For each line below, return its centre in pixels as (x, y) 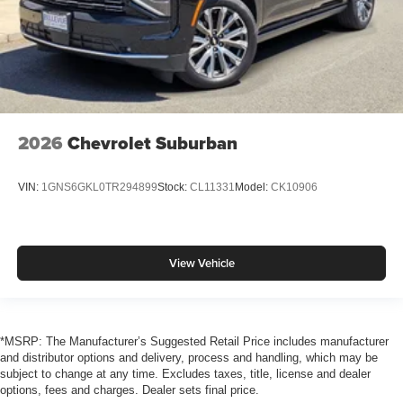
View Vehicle (201, 264)
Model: (253, 188)
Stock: (174, 188)
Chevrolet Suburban (152, 143)
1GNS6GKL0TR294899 (99, 188)
